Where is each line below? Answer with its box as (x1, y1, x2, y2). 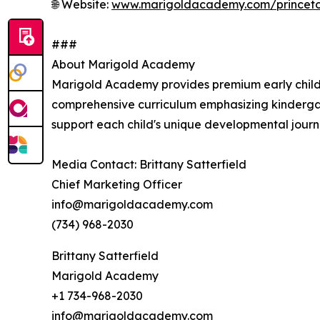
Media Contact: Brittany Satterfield (51, 156, 246, 171)
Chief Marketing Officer (51, 176, 182, 191)
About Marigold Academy (51, 56, 195, 71)
